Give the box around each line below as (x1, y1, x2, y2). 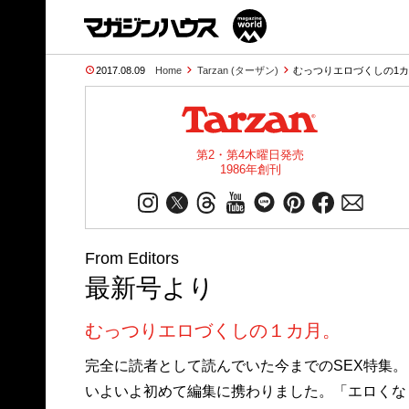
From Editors (84, 248, 179, 267)
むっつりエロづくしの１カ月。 (84, 320, 341, 341)
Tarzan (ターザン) (196, 65, 278, 76)
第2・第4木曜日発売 (196, 148, 304, 162)
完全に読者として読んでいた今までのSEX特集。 (84, 358, 407, 373)
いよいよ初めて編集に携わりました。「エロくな (84, 383, 406, 399)
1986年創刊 (219, 163, 281, 176)
